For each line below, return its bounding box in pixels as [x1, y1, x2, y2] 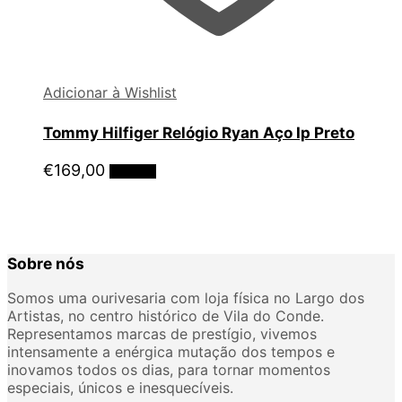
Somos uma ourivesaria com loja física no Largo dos [7, 288, 364, 307]
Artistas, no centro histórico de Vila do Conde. [7, 306, 324, 325]
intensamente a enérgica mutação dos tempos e [7, 342, 335, 361]
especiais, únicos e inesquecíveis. [7, 378, 233, 397]
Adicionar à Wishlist [43, 83, 177, 101]
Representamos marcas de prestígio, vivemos [7, 324, 317, 343]
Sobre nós [7, 254, 84, 274]
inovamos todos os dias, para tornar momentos [7, 360, 330, 379]
